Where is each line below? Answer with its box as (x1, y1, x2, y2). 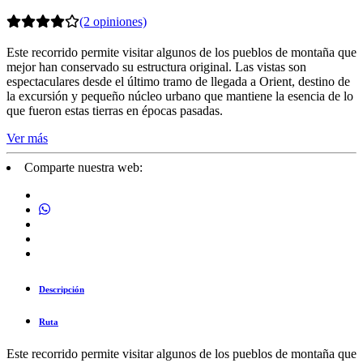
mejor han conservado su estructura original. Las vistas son (6, 59, 306, 74)
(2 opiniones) (79, 14, 147, 28)
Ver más (6, 130, 48, 145)
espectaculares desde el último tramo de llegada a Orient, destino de (6, 74, 350, 88)
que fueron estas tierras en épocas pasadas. (6, 103, 223, 117)
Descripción (39, 284, 84, 294)
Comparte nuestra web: (24, 160, 143, 174)
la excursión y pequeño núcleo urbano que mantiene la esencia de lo (6, 88, 353, 103)
